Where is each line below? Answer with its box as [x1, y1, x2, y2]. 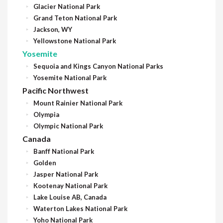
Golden [33, 158, 56, 167]
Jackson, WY [33, 25, 72, 33]
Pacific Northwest [22, 85, 89, 95]
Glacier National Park [33, 2, 100, 10]
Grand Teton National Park [33, 13, 117, 22]
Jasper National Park [33, 170, 98, 178]
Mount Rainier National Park [33, 99, 122, 107]
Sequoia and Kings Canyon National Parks [33, 62, 163, 70]
